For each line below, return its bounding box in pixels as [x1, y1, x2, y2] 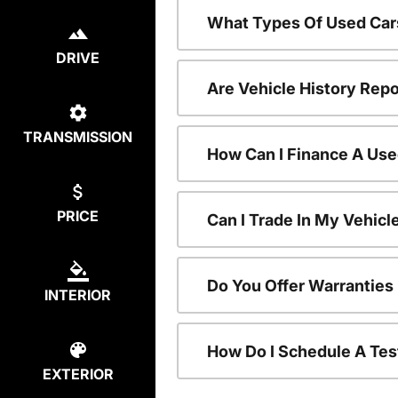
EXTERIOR [42, 365, 114, 384]
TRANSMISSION [23, 128, 132, 147]
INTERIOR [44, 286, 111, 305]
